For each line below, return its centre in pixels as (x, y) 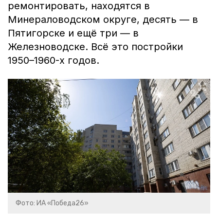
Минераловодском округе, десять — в (103, 19)
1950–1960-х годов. (55, 60)
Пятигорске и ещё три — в (73, 33)
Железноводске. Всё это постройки (95, 47)
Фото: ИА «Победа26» (52, 203)
